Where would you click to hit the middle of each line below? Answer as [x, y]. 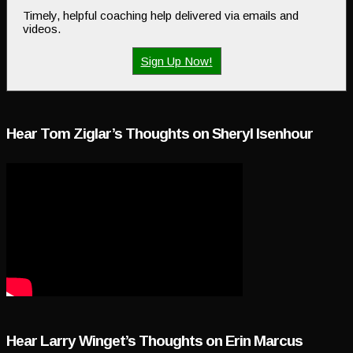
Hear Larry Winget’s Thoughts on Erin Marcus [154, 340]
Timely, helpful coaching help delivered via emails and [161, 16]
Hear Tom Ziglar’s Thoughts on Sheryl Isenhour [160, 134]
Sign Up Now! [176, 61]
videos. [42, 29]
